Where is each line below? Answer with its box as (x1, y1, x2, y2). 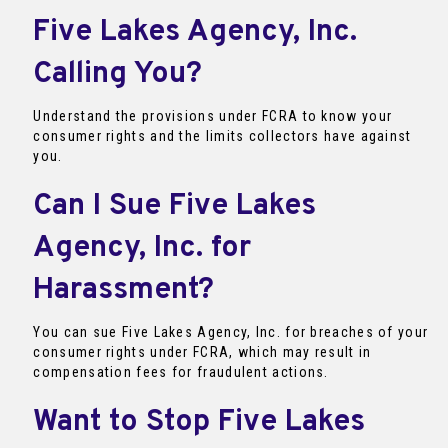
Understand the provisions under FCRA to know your (33, 108, 393, 125)
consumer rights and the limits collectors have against (33, 128, 412, 145)
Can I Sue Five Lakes (33, 188, 317, 226)
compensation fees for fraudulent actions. (33, 364, 329, 381)
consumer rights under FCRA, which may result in (33, 344, 372, 361)
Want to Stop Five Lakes (33, 404, 366, 442)
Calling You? (33, 56, 203, 94)
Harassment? (33, 272, 215, 310)
